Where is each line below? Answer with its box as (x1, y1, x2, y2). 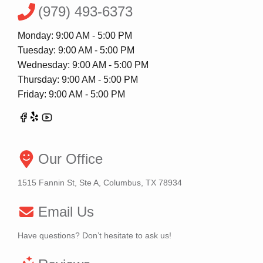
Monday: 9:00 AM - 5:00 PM (18, 31, 132, 41)
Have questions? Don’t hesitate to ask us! (18, 231, 171, 241)
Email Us (38, 204, 94, 220)
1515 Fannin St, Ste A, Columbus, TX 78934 (18, 178, 182, 188)
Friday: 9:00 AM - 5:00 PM (18, 89, 125, 100)
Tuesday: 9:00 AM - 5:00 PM (18, 45, 134, 56)
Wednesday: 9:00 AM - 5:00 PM (18, 60, 149, 70)
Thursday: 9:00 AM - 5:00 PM (18, 75, 138, 85)
